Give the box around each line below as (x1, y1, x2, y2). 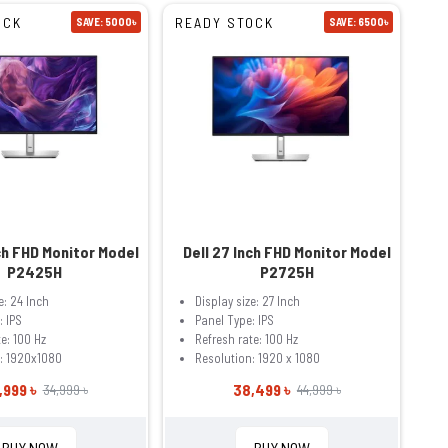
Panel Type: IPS (195, 311, 275, 328)
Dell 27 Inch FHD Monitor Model (182, 241, 391, 261)
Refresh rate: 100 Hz (195, 330, 299, 347)
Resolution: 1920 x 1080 (195, 349, 321, 366)
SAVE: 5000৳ (76, 15, 137, 29)
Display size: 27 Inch (195, 292, 301, 309)
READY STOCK (175, 14, 275, 32)
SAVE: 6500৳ (329, 15, 389, 29)
